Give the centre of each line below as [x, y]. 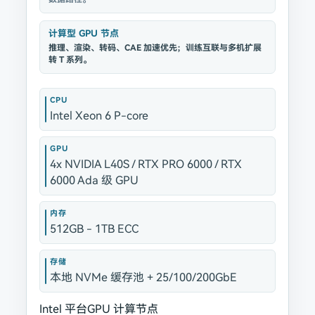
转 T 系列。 [70, 60]
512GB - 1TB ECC [94, 229]
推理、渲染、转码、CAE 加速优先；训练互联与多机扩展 [155, 48]
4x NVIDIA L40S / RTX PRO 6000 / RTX [146, 164]
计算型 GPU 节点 [83, 33]
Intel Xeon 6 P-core [99, 116]
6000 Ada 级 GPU [94, 180]
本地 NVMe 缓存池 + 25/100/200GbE [143, 277]
